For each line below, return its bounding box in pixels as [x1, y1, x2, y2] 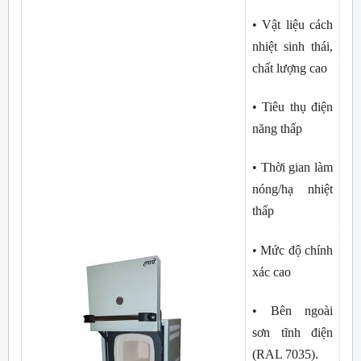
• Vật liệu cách [252, 17, 333, 31]
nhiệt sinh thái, [252, 39, 333, 53]
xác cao [252, 264, 291, 279]
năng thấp [252, 121, 302, 135]
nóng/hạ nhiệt [252, 182, 333, 197]
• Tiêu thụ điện [252, 99, 333, 114]
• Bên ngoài [252, 303, 333, 317]
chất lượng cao [252, 60, 327, 75]
